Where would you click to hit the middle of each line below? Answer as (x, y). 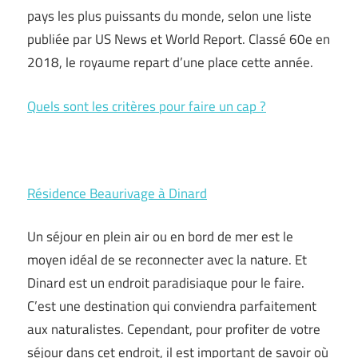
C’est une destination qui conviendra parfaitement (172, 306)
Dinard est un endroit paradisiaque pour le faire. (166, 283)
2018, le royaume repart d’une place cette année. (170, 63)
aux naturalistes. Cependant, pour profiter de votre (174, 330)
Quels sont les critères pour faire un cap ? (147, 106)
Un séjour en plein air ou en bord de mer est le (160, 237)
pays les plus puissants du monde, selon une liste (169, 16)
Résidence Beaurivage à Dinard (117, 193)
